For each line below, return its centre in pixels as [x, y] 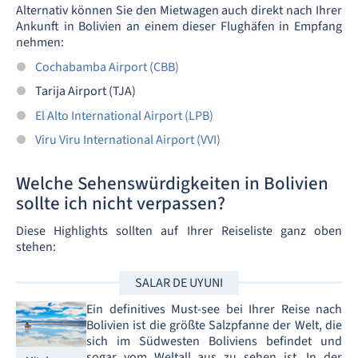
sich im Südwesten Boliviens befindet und [214, 341]
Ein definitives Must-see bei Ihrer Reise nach [214, 309]
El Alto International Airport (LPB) [124, 115]
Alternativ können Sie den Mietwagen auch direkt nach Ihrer [179, 11]
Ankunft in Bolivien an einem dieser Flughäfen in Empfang [179, 27]
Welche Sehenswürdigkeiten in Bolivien [172, 183]
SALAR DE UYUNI [179, 282]
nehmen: [40, 43]
